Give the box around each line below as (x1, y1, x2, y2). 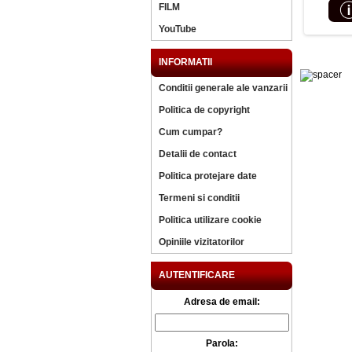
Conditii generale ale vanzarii (159, 82, 288, 93)
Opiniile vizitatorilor (159, 236, 244, 247)
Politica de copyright (159, 104, 250, 115)
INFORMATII (159, 57, 212, 68)
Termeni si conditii (159, 192, 240, 203)
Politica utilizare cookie (159, 214, 262, 225)
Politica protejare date (159, 170, 257, 181)
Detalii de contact (159, 148, 236, 159)
